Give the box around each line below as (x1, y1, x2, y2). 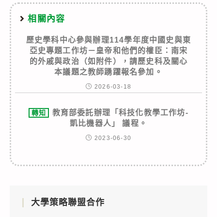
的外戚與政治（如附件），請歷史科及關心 (29, 57, 188, 65)
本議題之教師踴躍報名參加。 (54, 67, 163, 76)
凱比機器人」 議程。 (70, 119, 147, 127)
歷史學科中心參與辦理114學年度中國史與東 (26, 35, 191, 44)
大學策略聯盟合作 (31, 197, 105, 207)
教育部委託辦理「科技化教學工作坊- (52, 108, 188, 117)
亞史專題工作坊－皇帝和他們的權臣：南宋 (29, 46, 188, 55)
